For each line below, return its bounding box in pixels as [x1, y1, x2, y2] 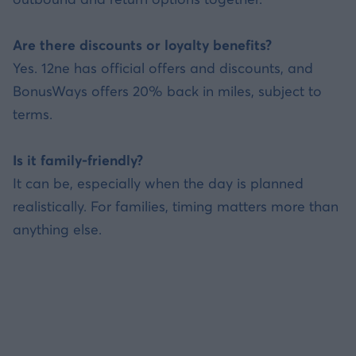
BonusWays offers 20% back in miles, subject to [13, 82, 322, 100]
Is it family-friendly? [13, 151, 143, 169]
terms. [13, 105, 52, 123]
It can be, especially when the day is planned [13, 174, 304, 192]
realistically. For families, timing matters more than [13, 197, 339, 215]
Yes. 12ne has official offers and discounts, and [13, 59, 313, 77]
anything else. [13, 220, 102, 238]
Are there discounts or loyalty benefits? [13, 36, 272, 54]
